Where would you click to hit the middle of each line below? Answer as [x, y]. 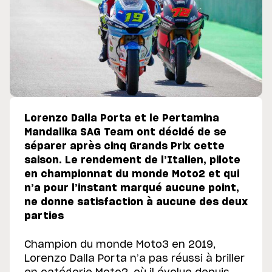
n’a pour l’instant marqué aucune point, [132, 189]
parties [44, 216]
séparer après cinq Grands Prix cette [124, 147]
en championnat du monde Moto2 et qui [132, 175]
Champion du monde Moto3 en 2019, [120, 245]
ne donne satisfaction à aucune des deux [136, 202]
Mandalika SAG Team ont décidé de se [125, 133]
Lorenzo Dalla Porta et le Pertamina [122, 119]
